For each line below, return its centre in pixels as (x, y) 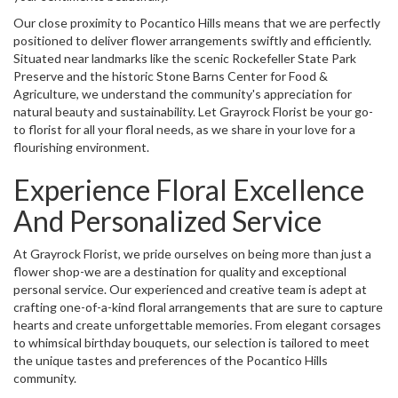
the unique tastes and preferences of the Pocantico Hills (171, 360)
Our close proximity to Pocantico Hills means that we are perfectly (197, 22)
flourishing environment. (81, 147)
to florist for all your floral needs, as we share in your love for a (184, 129)
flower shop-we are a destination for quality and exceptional (180, 271)
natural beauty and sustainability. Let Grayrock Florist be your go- (193, 111)
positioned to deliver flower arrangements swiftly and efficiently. (192, 40)
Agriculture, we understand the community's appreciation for (183, 93)
